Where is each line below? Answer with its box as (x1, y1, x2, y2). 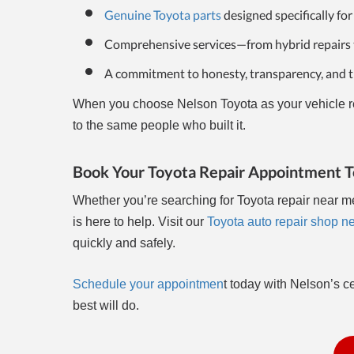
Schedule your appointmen (73, 277, 224, 292)
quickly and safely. (73, 236, 175, 250)
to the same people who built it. (73, 119, 246, 133)
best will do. (73, 299, 139, 313)
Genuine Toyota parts (104, 7, 221, 23)
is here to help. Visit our (73, 215, 207, 229)
